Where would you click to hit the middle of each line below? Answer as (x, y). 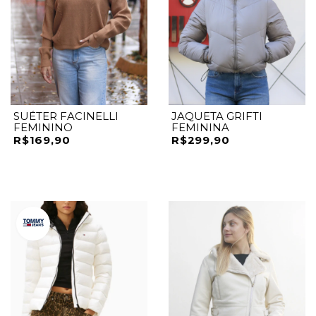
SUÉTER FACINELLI (66, 116)
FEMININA (200, 127)
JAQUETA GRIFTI (217, 116)
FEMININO (43, 127)
